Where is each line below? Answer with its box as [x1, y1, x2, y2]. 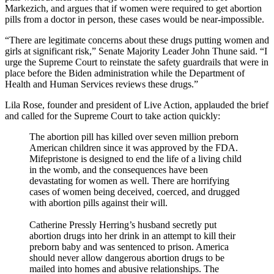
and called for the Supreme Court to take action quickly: [5, 110, 220, 121]
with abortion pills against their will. [29, 197, 168, 208]
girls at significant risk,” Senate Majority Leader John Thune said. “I [5, 45, 267, 56]
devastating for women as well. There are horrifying [29, 175, 229, 186]
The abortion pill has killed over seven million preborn [29, 131, 239, 142]
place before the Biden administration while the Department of [5, 67, 245, 78]
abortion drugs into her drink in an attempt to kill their [29, 230, 235, 241]
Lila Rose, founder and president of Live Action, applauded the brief [5, 99, 268, 110]
